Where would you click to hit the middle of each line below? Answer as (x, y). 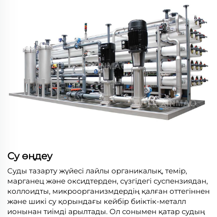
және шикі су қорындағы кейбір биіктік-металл (97, 201)
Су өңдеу (30, 156)
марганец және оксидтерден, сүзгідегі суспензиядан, (108, 181)
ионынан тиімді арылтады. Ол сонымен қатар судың (106, 211)
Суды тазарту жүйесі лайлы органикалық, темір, (97, 170)
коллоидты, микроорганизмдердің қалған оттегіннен (108, 191)
